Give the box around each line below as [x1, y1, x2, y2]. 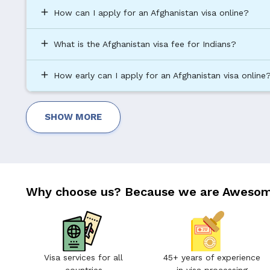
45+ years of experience [163, 253, 261, 263]
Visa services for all [44, 253, 124, 263]
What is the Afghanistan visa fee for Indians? [54, 39, 237, 49]
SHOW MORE [45, 111, 102, 123]
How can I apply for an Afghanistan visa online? [54, 8, 250, 18]
